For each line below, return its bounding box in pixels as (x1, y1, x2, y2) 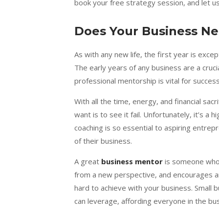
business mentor (101, 156, 163, 167)
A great (74, 156, 101, 167)
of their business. (74, 136, 134, 146)
